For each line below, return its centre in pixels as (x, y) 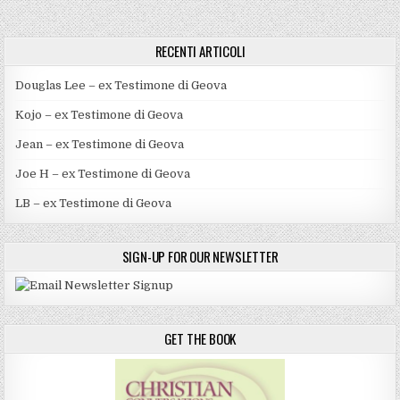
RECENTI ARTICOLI (200, 51)
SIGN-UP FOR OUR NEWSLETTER (200, 257)
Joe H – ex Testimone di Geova (103, 174)
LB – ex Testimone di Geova (94, 204)
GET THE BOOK (200, 339)
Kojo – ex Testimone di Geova (100, 115)
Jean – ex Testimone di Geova (100, 145)
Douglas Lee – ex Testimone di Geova (121, 86)
